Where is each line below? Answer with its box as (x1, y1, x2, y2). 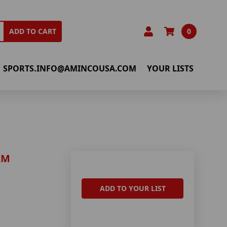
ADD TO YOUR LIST (99, 183, 166, 194)
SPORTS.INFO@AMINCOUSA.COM (3, 62, 137, 74)
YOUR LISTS (147, 62, 194, 74)
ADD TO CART (9, 26, 57, 36)
